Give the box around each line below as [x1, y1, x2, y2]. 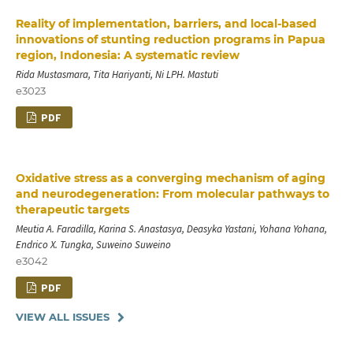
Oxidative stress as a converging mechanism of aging [15, 171, 325, 186]
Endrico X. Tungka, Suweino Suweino [15, 238, 171, 252]
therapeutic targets [15, 203, 129, 217]
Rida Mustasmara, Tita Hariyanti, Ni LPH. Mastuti [15, 68, 218, 82]
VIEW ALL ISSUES [15, 310, 110, 324]
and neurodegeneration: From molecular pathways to [15, 187, 329, 202]
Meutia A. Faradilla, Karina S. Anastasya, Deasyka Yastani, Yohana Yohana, [15, 222, 327, 236]
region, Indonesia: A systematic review [15, 48, 240, 63]
